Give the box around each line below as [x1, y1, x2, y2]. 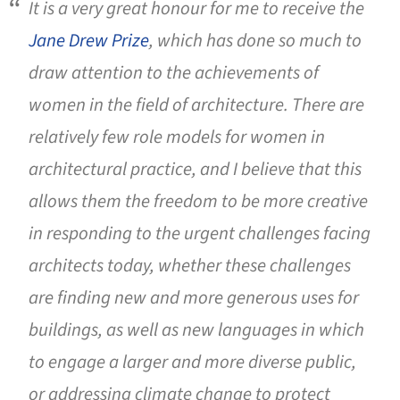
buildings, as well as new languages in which [29, 316, 364, 343]
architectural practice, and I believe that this [29, 155, 362, 182]
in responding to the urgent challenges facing [29, 220, 371, 246]
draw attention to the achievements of [29, 59, 319, 86]
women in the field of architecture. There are [29, 91, 364, 118]
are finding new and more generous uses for [29, 284, 359, 311]
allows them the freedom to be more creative [29, 187, 368, 214]
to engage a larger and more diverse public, [29, 348, 356, 375]
